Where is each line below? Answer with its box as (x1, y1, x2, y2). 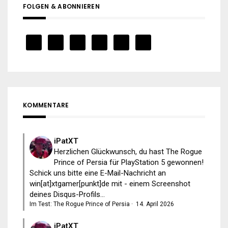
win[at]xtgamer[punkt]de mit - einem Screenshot (30, 179, 190, 189)
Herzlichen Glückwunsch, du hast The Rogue (54, 147, 202, 157)
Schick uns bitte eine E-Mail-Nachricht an (30, 168, 166, 178)
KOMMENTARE (23, 101, 69, 110)
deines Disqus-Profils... (30, 190, 105, 199)
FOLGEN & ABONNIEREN (23, 2, 100, 11)
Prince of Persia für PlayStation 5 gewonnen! (54, 158, 204, 167)
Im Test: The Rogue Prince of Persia (30, 201, 130, 208)
